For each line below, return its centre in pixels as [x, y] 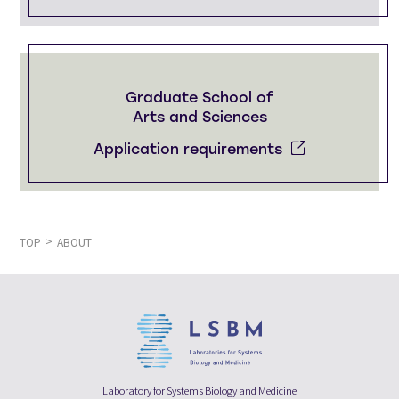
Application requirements [188, 149]
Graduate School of [199, 98]
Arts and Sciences [199, 118]
